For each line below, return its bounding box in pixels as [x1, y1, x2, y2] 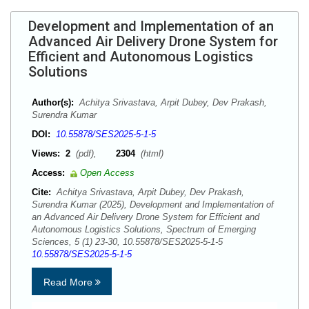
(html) [138, 148, 163, 159]
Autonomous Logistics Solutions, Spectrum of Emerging [32, 224, 256, 235]
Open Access [80, 168, 134, 178]
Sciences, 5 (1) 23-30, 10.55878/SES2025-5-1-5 [32, 237, 228, 247]
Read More [43, 277, 95, 288]
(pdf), [73, 148, 116, 159]
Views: [32, 148, 60, 159]
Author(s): [32, 97, 74, 108]
